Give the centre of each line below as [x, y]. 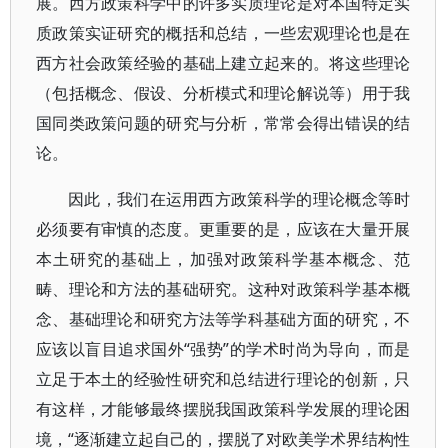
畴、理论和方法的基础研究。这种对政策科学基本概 [223, 289]
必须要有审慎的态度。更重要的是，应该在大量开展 [223, 229]
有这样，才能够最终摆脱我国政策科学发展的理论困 [223, 409]
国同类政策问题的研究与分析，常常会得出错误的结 [223, 123]
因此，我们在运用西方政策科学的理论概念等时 [239, 199]
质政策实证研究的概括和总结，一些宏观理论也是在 [223, 33]
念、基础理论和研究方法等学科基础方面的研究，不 [223, 319]
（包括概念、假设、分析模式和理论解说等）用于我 [223, 93]
